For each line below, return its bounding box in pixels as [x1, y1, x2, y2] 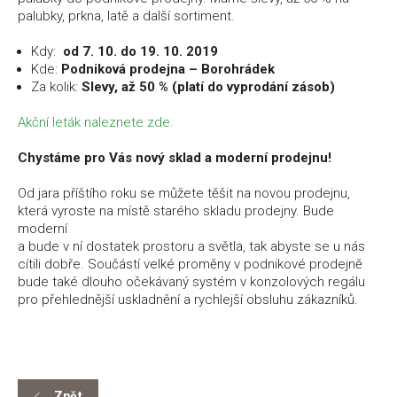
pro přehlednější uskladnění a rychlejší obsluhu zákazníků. [18, 292, 358, 308]
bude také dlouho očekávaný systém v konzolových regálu [18, 274, 365, 291]
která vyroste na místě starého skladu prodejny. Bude [18, 203, 334, 220]
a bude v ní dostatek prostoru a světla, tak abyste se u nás [18, 238, 365, 255]
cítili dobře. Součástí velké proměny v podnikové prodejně [18, 256, 362, 273]
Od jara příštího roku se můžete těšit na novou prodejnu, [18, 185, 350, 202]
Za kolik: [31, 79, 82, 96]
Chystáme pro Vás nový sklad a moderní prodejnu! [18, 150, 331, 167]
